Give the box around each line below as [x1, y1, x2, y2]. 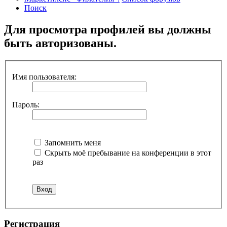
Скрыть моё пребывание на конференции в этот [43, 148, 211, 157]
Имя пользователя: [12, 72, 77, 81]
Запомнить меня [43, 138, 101, 147]
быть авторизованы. [4, 36, 117, 50]
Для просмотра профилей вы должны [4, 23, 211, 36]
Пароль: [12, 100, 40, 109]
